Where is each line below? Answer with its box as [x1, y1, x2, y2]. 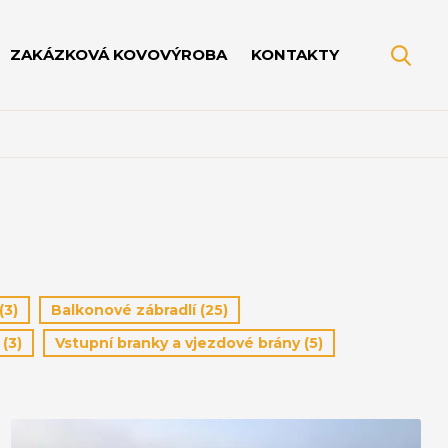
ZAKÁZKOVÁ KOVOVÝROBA [10, 45, 227, 64]
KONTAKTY [251, 45, 339, 64]
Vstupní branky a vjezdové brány [55, 334, 304, 352]
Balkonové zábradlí [51, 301, 200, 319]
